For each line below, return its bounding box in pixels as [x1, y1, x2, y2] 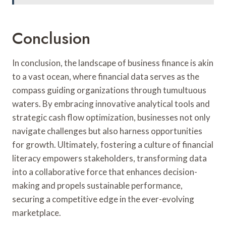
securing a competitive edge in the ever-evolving [12, 193, 194, 204]
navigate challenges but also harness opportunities [12, 125, 202, 136]
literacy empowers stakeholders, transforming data [12, 152, 207, 163]
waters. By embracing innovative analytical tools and [12, 98, 210, 109]
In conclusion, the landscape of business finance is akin [12, 57, 213, 68]
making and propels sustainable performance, [12, 180, 183, 191]
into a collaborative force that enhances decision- [12, 166, 197, 177]
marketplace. [12, 207, 61, 218]
